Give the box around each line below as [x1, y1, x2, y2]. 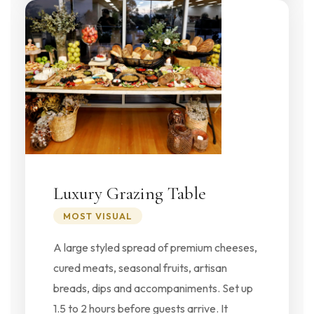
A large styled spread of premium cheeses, [53, 240, 257, 254]
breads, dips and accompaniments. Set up [53, 280, 253, 295]
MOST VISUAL [62, 210, 132, 221]
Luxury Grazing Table [53, 182, 206, 204]
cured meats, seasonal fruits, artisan [53, 260, 227, 275]
